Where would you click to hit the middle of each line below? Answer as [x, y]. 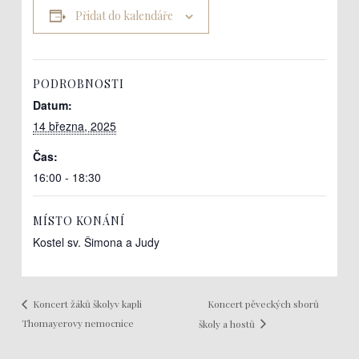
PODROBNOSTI [79, 83]
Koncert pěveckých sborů [264, 303]
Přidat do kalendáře [124, 15]
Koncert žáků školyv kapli [87, 304]
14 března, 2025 [75, 125]
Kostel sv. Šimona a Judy [97, 242]
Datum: [53, 105]
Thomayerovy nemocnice [78, 323]
